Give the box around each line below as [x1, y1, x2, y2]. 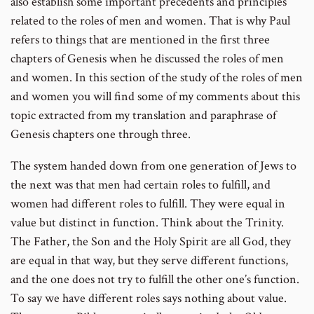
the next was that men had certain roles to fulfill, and [11, 177, 271, 193]
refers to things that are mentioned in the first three [11, 32, 270, 48]
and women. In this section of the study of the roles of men [11, 69, 303, 86]
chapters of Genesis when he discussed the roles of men [11, 50, 284, 67]
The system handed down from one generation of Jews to [11, 158, 296, 175]
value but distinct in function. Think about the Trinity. [11, 214, 284, 231]
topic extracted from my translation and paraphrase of [11, 107, 276, 124]
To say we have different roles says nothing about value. [11, 290, 295, 307]
